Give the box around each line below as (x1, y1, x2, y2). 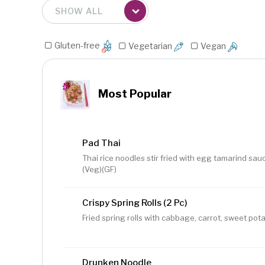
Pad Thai (82, 138, 121, 149)
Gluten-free (54, 40, 102, 50)
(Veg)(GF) (82, 164, 117, 174)
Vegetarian (128, 41, 174, 51)
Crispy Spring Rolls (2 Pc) (82, 198, 188, 209)
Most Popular (96, 87, 172, 101)
